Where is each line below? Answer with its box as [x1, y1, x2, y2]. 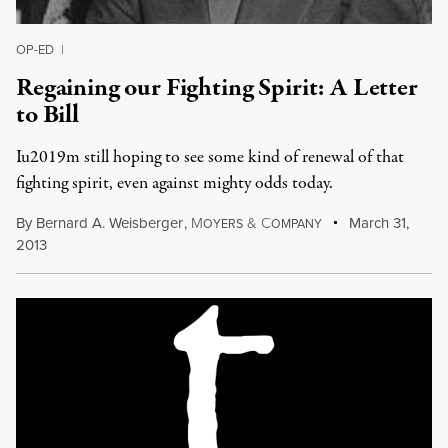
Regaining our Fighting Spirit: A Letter [16, 70, 418, 106]
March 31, [345, 212, 410, 234]
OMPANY [270, 215, 322, 233]
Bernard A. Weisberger [36, 212, 183, 234]
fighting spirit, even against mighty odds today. [16, 171, 333, 196]
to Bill [16, 97, 79, 133]
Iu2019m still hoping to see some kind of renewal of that [16, 145, 404, 170]
